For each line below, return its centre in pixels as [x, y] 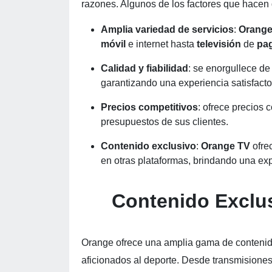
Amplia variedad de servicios [167, 29]
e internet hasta [162, 44]
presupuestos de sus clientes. [165, 122]
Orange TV [227, 146]
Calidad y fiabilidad [144, 68]
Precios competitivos [149, 107]
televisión [220, 44]
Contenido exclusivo [148, 146]
